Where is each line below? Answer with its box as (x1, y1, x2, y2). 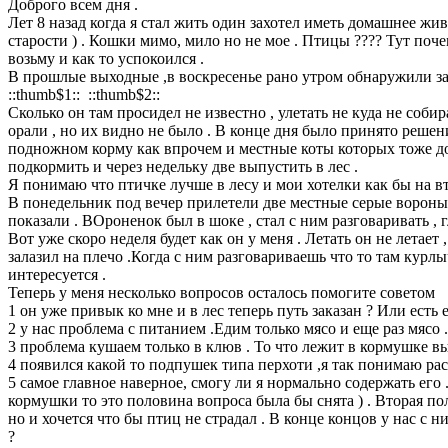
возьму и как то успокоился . (8, 49, 204, 67)
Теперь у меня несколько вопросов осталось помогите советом (8, 283, 435, 301)
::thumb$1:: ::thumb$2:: (8, 85, 160, 103)
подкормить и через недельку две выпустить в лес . (8, 157, 358, 175)
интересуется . (8, 265, 106, 283)
